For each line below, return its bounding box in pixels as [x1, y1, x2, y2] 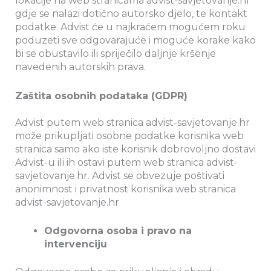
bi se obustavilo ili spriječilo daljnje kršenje [15, 47, 216, 59]
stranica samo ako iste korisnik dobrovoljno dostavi [15, 143, 256, 155]
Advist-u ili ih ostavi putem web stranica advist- [15, 156, 238, 168]
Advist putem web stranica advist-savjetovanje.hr [15, 116, 252, 128]
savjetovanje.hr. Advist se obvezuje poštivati [15, 169, 224, 181]
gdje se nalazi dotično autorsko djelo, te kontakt [15, 7, 247, 19]
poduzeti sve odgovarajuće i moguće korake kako [15, 34, 256, 46]
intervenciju [44, 238, 107, 250]
